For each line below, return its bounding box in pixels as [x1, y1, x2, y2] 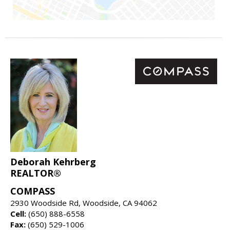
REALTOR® [10, 166, 61, 179]
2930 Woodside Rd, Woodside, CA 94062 [10, 197, 157, 208]
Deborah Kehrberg [10, 155, 96, 168]
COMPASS [10, 184, 55, 197]
